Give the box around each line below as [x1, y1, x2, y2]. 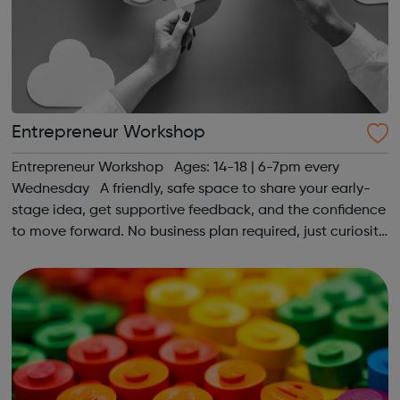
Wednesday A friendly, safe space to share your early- [11, 181, 371, 196]
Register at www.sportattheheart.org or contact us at [11, 246, 367, 261]
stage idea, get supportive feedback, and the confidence [11, 203, 386, 218]
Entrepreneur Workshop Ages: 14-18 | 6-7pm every [11, 160, 340, 175]
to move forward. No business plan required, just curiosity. [11, 224, 388, 239]
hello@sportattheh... [11, 267, 144, 282]
